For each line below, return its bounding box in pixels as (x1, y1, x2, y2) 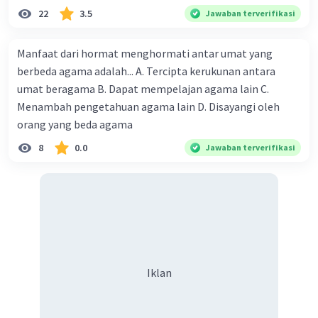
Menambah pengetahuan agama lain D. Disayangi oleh (17, 99, 280, 114)
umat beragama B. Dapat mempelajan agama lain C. (17, 82, 269, 97)
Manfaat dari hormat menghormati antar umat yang (17, 46, 273, 61)
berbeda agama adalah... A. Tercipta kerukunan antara (17, 64, 136, 79)
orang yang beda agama (17, 117, 133, 132)
